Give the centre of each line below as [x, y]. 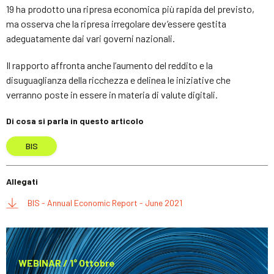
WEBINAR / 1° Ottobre [67, 263]
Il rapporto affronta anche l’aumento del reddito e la [109, 65]
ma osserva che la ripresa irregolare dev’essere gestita [116, 24]
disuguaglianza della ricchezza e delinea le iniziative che [118, 80]
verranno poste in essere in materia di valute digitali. [112, 94]
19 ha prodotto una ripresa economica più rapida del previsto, [130, 9]
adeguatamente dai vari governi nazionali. [91, 38]
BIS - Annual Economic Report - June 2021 [105, 203]
